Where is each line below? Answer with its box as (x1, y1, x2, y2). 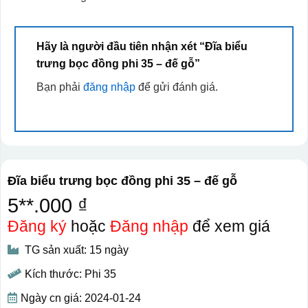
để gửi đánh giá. (135, 81, 218, 93)
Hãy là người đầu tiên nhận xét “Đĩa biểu (36, 41, 247, 53)
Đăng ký (7, 217, 67, 236)
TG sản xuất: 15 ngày (21, 244, 129, 256)
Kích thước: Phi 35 (24, 268, 116, 280)
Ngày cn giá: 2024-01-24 (20, 292, 141, 305)
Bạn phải (36, 81, 83, 93)
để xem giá (188, 217, 270, 236)
